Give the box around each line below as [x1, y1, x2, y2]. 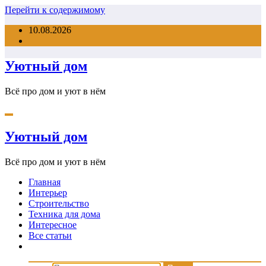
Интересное [28, 219, 77, 230]
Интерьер [28, 187, 67, 198]
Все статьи [28, 230, 72, 240]
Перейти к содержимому [5, 5, 105, 15]
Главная [28, 176, 61, 187]
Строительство [28, 198, 89, 208]
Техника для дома [28, 208, 100, 219]
